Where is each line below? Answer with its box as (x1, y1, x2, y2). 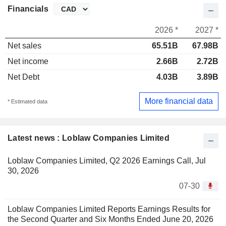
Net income (8, 57, 48, 66)
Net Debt (8, 73, 39, 82)
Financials (8, 5, 48, 14)
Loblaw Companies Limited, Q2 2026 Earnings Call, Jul (8, 156, 206, 165)
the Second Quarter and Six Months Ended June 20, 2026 (8, 214, 213, 223)
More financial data (145, 96, 213, 105)
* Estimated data (8, 98, 47, 104)
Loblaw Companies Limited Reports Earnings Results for (8, 204, 210, 213)
